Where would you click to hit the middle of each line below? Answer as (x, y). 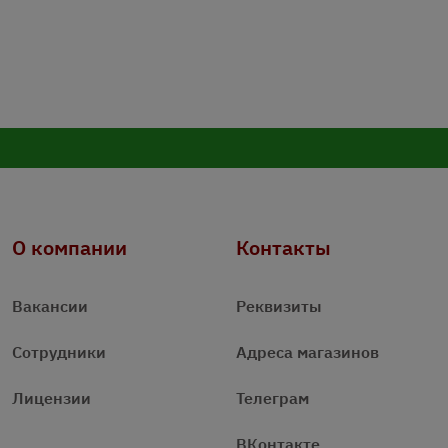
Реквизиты (279, 306)
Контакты (283, 248)
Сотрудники (59, 352)
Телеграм (272, 398)
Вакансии (50, 306)
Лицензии (51, 398)
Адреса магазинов (307, 352)
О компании (69, 248)
